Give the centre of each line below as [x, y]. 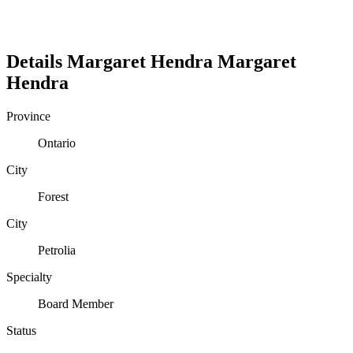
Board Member [76, 303]
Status [21, 330]
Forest [53, 196]
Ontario [57, 143]
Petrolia [57, 250]
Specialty [29, 277]
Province [28, 116]
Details [37, 61]
